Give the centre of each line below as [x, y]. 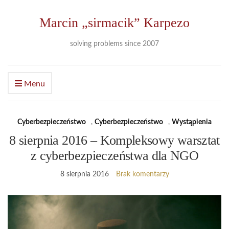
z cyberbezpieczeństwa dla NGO [114, 156]
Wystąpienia [192, 122]
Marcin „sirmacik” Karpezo [114, 23]
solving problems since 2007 [114, 44]
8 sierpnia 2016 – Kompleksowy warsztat [114, 140]
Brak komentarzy [142, 174]
